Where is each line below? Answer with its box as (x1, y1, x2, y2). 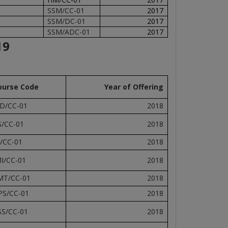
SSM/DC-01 (47, 16, 85, 26)
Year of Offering (104, 82, 164, 92)
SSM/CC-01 (47, 6, 84, 15)
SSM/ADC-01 (47, 27, 90, 37)
